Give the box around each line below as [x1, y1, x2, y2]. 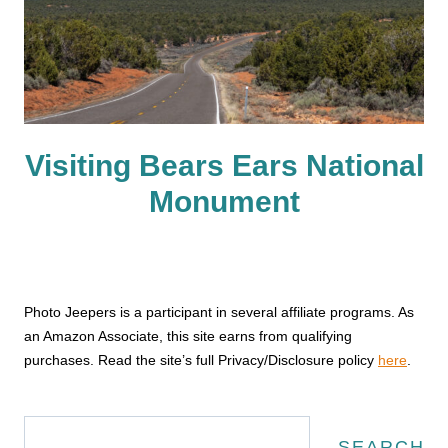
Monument [148, 184, 300, 218]
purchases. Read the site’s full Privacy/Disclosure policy [24, 351, 378, 368]
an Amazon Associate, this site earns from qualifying [24, 327, 352, 344]
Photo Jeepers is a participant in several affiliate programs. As [24, 303, 414, 320]
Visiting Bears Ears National [24, 148, 424, 182]
